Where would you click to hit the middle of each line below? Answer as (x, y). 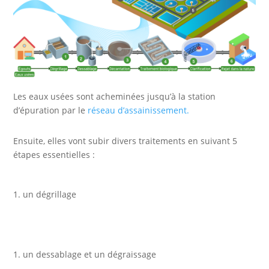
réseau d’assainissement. (139, 110)
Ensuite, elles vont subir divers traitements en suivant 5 (125, 141)
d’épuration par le (51, 110)
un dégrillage (50, 195)
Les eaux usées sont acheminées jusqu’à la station (115, 97)
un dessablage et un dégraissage (90, 255)
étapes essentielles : (54, 155)
